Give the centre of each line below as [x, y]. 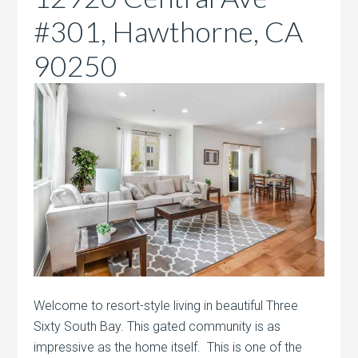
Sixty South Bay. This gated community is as [157, 327]
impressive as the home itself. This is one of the [168, 348]
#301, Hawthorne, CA [169, 31]
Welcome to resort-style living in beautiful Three [166, 306]
